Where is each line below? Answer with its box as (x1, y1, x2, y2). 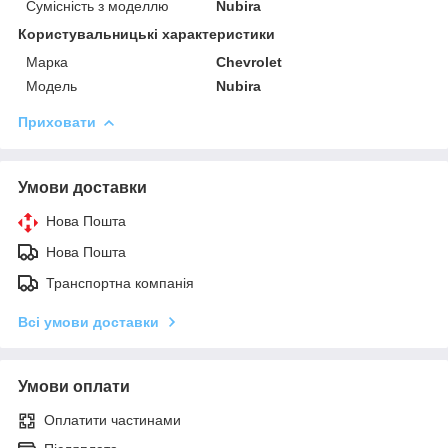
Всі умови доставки (18, 313, 159, 330)
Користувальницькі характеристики (18, 25, 275, 42)
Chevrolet (216, 53, 283, 70)
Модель (26, 77, 77, 94)
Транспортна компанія (46, 274, 194, 291)
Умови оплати (18, 377, 130, 395)
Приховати (18, 113, 96, 130)
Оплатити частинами (44, 411, 181, 428)
